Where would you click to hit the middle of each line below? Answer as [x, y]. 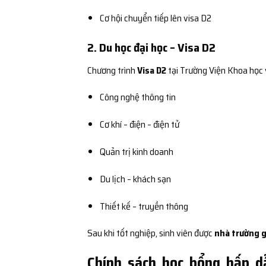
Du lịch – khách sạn [135, 179]
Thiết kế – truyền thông [144, 206]
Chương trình [112, 70]
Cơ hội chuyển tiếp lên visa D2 [155, 18]
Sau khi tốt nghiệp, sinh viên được [151, 233]
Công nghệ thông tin [137, 97]
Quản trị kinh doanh [136, 152]
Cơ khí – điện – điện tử [139, 125]
